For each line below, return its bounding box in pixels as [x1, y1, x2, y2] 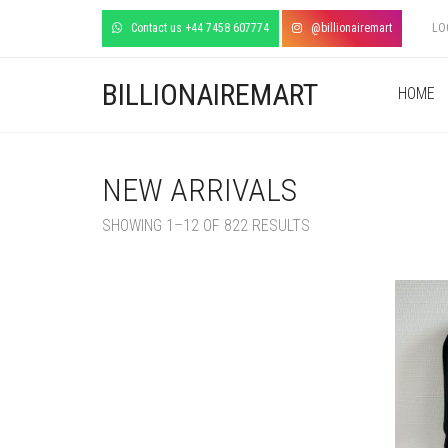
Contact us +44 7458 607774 [122, 21, 269, 35]
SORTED [309, 215, 361, 234]
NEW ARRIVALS [102, 171, 297, 209]
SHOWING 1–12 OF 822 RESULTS [102, 216, 310, 235]
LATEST [309, 247, 359, 266]
